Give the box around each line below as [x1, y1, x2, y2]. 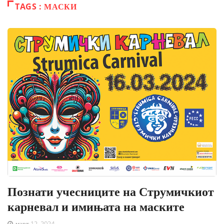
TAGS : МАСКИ [15, 1, 77, 12]
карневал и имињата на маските [7, 197, 184, 214]
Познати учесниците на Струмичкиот [7, 182, 214, 199]
